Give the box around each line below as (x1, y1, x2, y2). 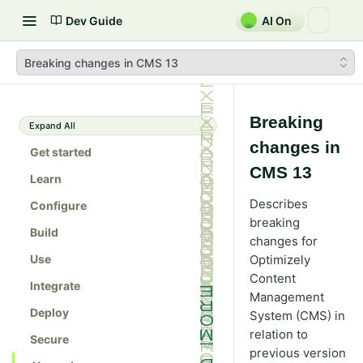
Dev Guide (66, 13, 122, 28)
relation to (250, 327, 308, 342)
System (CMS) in (250, 308, 345, 323)
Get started (30, 145, 92, 159)
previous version (250, 345, 346, 361)
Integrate (30, 279, 80, 293)
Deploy (30, 305, 69, 319)
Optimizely (250, 252, 310, 267)
